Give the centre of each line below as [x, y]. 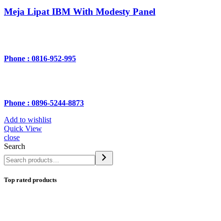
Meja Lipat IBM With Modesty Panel [80, 12]
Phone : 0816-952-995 [40, 59]
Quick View [23, 129]
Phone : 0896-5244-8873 [44, 103]
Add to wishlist [28, 120]
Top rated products [30, 180]
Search [15, 147]
